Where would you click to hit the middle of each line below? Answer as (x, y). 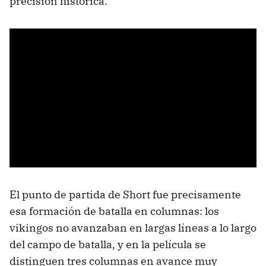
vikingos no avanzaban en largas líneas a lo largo (133, 228)
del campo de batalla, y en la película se (108, 245)
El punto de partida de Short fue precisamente (125, 195)
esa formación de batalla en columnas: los (114, 211)
